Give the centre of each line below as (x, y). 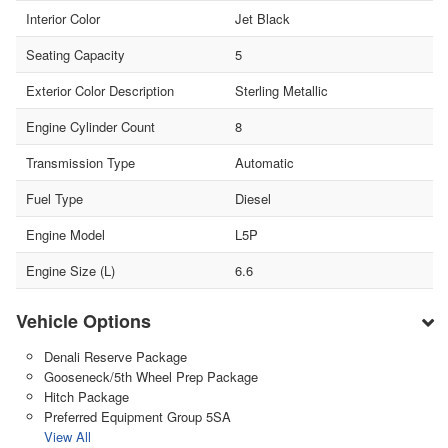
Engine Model (65, 234)
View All (67, 436)
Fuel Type (54, 198)
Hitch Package (86, 396)
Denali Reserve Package (115, 356)
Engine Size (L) (70, 270)
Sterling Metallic (281, 90)
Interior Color (63, 18)
